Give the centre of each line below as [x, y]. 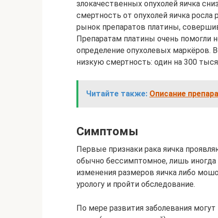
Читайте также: [117, 94]
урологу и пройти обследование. [136, 184]
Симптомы [107, 132]
